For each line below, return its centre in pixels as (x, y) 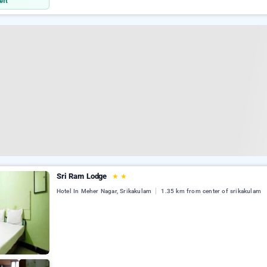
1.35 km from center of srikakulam (211, 191)
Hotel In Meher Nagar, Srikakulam (105, 191)
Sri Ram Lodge (83, 176)
